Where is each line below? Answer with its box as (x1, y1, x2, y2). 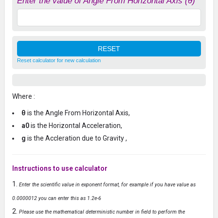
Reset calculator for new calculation (17, 57, 101, 63)
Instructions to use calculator (12, 164, 108, 172)
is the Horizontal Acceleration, (31, 121, 122, 129)
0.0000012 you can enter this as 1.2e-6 (12, 195, 101, 201)
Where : (12, 92, 35, 100)
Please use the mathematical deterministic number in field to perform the (19, 208, 185, 215)
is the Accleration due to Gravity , (27, 134, 127, 142)
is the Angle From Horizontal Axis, (27, 109, 130, 117)
